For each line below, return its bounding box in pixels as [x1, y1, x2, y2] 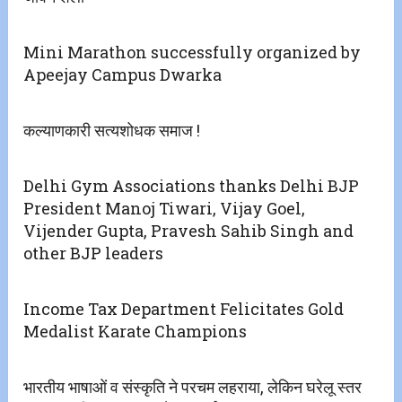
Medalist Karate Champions [23, 320, 248, 343]
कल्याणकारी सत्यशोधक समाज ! [23, 119, 201, 142]
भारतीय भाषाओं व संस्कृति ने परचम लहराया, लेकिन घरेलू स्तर [23, 376, 363, 398]
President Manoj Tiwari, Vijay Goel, [23, 197, 306, 220]
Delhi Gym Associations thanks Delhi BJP [23, 175, 360, 197]
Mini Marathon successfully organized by [23, 41, 362, 64]
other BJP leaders [23, 242, 164, 265]
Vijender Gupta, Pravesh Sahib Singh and [23, 220, 354, 242]
